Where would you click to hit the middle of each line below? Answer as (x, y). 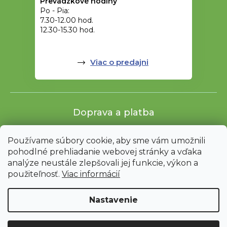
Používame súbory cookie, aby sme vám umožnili (106, 141)
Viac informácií (91, 174)
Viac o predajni (119, 62)
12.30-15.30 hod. (67, 30)
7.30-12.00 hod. (67, 20)
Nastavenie (113, 200)
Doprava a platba (113, 112)
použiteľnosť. (35, 174)
